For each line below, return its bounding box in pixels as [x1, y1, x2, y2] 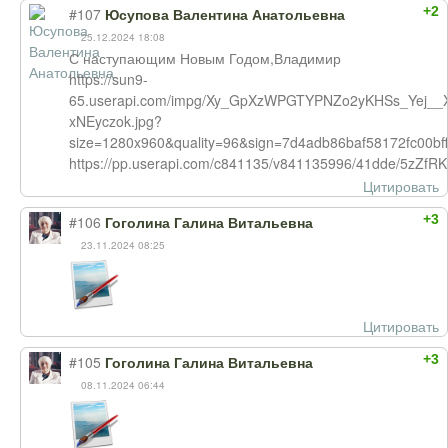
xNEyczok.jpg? [69, 111, 162, 131]
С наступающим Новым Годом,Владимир [69, 48, 341, 68]
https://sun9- [69, 69, 148, 89]
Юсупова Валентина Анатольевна [105, 7, 345, 23]
